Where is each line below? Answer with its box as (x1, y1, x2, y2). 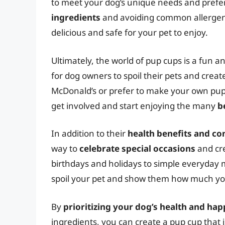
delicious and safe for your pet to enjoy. (51, 27, 208, 39)
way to (51, 143, 79, 155)
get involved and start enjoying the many (51, 99, 217, 111)
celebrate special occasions (79, 143, 195, 155)
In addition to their (51, 128, 128, 140)
